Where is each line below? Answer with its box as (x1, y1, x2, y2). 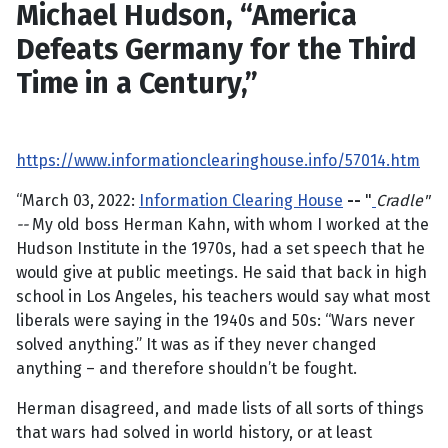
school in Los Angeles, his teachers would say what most (16, 287, 430, 307)
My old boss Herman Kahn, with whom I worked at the (32, 215, 429, 235)
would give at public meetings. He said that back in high (16, 263, 427, 283)
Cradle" (376, 191, 429, 211)
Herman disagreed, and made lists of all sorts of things (16, 399, 424, 419)
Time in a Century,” (16, 66, 258, 102)
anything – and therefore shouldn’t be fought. (16, 359, 357, 379)
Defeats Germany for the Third (16, 32, 416, 68)
